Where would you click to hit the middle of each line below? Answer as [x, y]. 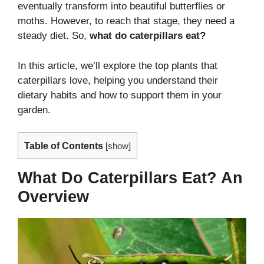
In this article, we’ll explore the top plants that [118, 65]
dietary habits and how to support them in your [120, 95]
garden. [34, 110]
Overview [53, 197]
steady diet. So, [54, 36]
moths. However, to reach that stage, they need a [126, 21]
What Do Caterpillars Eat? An [130, 178]
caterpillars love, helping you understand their [118, 80]
